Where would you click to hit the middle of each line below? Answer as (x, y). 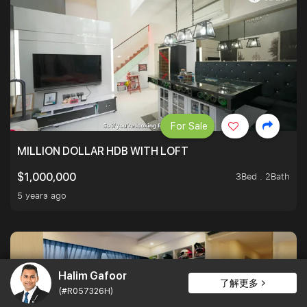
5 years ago (42, 196)
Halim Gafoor (93, 275)
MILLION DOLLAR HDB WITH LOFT (103, 151)
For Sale (189, 126)
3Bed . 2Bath (263, 176)
